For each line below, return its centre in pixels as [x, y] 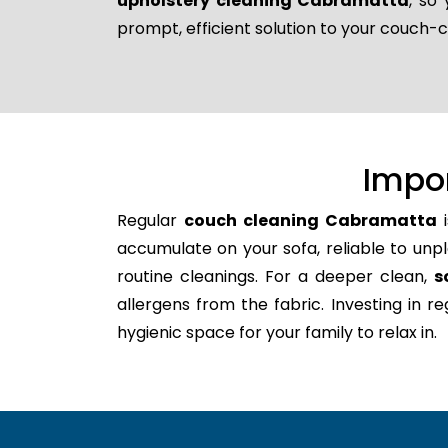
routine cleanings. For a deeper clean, [276, 276]
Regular [150, 220]
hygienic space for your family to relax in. [277, 332]
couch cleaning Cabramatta [310, 220]
